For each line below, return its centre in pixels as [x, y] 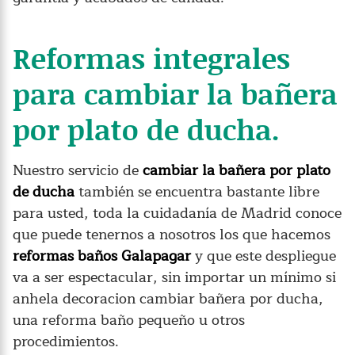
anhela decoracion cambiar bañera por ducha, [168, 298]
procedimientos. [66, 341]
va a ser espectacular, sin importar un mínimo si [174, 277]
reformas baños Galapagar [102, 256]
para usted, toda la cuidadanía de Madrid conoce [177, 213]
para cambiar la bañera [175, 93]
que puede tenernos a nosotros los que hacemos [172, 234]
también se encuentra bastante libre [197, 191]
